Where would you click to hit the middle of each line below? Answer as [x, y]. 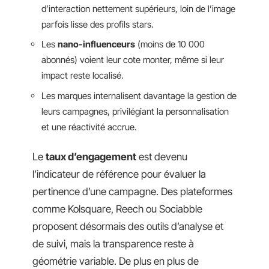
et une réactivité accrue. [89, 127]
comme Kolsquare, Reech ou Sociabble [117, 209]
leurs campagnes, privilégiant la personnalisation [135, 111]
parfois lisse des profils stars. [98, 24]
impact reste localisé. [83, 75]
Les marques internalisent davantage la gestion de [139, 95]
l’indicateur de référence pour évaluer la [119, 174]
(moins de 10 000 [170, 44]
